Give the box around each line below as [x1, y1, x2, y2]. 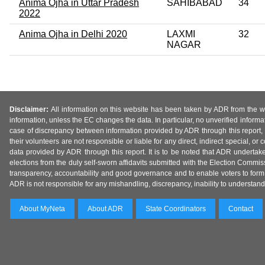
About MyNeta [20, 205, 65, 214]
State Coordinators [146, 205, 206, 214]
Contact [228, 205, 253, 214]
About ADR [88, 205, 123, 214]
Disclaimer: [9, 105, 51, 114]
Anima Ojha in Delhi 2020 [19, 28, 127, 39]
